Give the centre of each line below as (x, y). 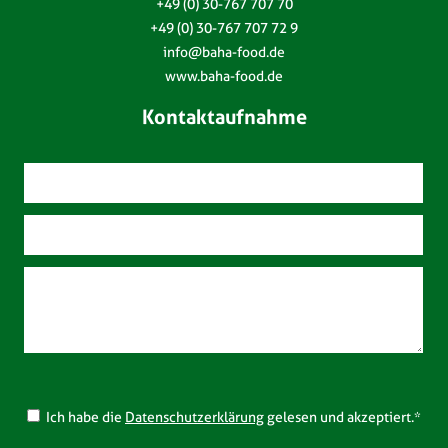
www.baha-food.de (224, 77)
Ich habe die (82, 418)
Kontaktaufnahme (224, 118)
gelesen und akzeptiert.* (342, 418)
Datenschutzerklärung (194, 418)
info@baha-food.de (224, 53)
